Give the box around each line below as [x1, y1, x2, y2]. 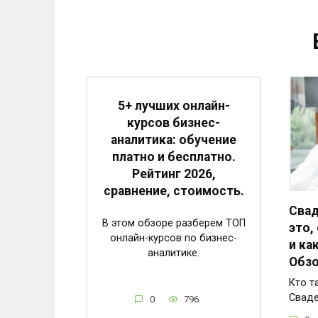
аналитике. [148, 247, 199, 260]
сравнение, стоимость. [103, 183, 244, 198]
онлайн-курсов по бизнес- [110, 232, 237, 245]
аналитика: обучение [111, 132, 236, 147]
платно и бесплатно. [111, 149, 236, 164]
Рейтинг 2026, [131, 166, 216, 181]
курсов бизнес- [127, 115, 220, 130]
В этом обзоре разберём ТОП [102, 217, 246, 230]
